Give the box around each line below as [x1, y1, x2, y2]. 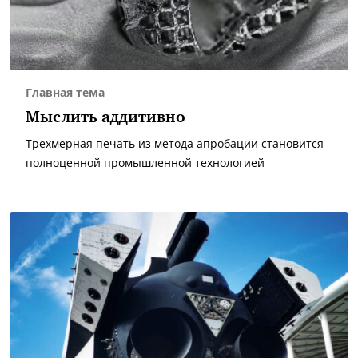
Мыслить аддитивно [26, 110, 185, 126]
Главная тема [26, 85, 105, 101]
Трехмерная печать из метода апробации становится [26, 136, 324, 152]
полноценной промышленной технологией [26, 155, 265, 171]
